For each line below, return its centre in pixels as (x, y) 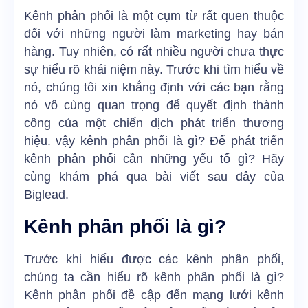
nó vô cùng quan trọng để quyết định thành (154, 106)
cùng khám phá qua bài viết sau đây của (154, 177)
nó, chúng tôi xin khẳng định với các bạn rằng (154, 88)
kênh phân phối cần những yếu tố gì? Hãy (154, 159)
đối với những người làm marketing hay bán (154, 34)
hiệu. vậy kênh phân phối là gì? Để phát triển (154, 141)
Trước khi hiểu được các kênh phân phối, (154, 259)
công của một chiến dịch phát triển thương (154, 123)
